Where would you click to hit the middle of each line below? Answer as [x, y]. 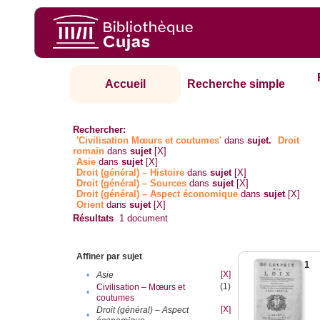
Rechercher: [100, 130]
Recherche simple [236, 84]
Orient [90, 205]
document [146, 219]
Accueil [125, 84]
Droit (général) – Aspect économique [157, 194]
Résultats [94, 219]
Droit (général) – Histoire [131, 173]
